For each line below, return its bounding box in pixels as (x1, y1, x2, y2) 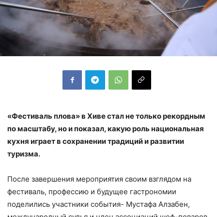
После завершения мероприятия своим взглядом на (7, 174, 191, 184)
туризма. (7, 149, 40, 158)
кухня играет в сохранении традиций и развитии (7, 136, 184, 146)
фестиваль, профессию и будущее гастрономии (7, 186, 176, 196)
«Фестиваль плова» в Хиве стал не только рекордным (7, 111, 205, 121)
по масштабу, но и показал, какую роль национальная (7, 124, 204, 133)
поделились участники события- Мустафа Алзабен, (7, 199, 190, 209)
